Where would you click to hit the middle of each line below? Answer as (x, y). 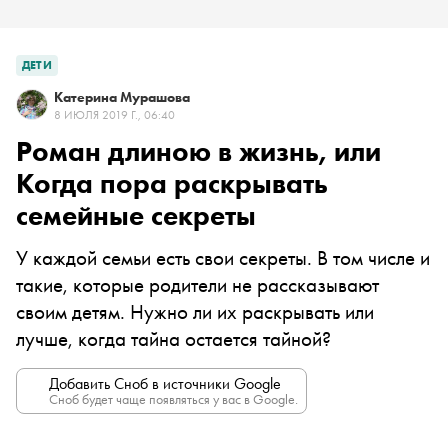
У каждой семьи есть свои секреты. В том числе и (223, 257)
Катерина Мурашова (122, 97)
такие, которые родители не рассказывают (197, 284)
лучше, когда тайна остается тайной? (173, 338)
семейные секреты (136, 215)
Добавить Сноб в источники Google (165, 383)
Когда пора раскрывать (172, 183)
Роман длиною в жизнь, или (198, 151)
